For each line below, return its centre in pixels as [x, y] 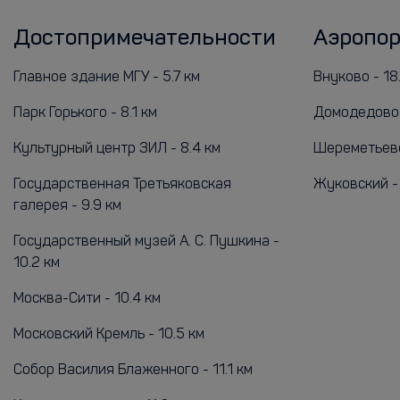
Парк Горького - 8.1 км [85, 113]
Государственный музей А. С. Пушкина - [146, 242]
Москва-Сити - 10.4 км [87, 299]
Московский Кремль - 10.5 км [109, 335]
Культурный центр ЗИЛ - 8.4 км [117, 149]
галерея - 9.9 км [67, 206]
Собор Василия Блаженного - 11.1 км [133, 371]
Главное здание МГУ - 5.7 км [107, 78]
